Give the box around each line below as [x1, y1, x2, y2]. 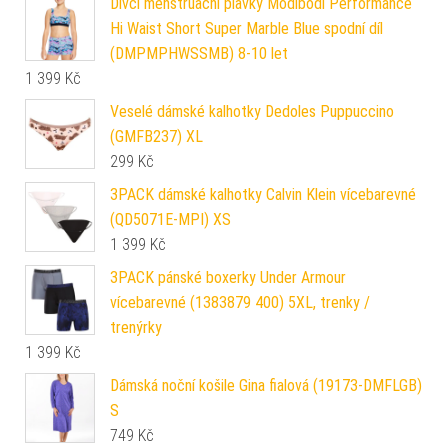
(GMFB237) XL [110, 127, 203, 147]
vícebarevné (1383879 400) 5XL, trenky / [110, 293, 370, 313]
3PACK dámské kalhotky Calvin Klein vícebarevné [110, 185, 416, 205]
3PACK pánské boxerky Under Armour [110, 268, 346, 288]
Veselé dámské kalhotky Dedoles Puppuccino [110, 102, 394, 122]
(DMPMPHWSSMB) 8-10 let [110, 44, 288, 64]
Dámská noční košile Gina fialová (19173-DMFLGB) [110, 376, 422, 396]
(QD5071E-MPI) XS [110, 210, 231, 230]
